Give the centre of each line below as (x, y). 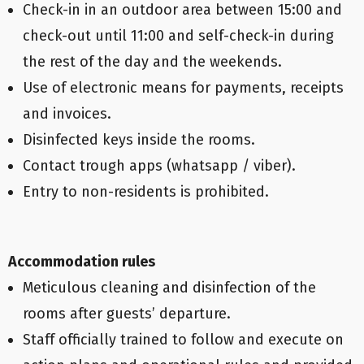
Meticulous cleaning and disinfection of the (169, 288)
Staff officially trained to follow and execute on (183, 340)
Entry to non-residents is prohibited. (146, 192)
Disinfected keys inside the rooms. (139, 140)
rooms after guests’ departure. (127, 314)
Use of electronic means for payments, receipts (183, 88)
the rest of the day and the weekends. (152, 62)
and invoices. (67, 114)
